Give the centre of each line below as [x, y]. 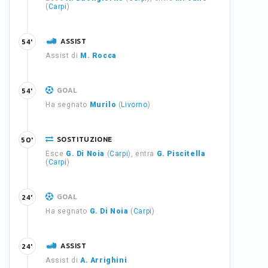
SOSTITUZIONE [84, 139]
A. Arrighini [104, 260]
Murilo [103, 105]
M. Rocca [98, 56]
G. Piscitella [181, 154]
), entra [142, 154]
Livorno [134, 105]
